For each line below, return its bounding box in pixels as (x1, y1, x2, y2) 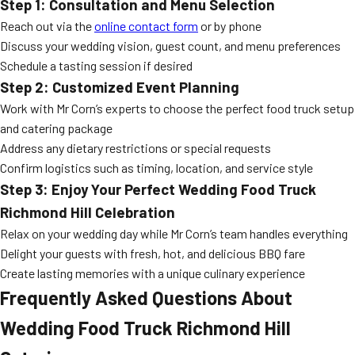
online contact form (94, 18, 198, 33)
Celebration (92, 203, 175, 221)
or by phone (198, 18, 261, 33)
